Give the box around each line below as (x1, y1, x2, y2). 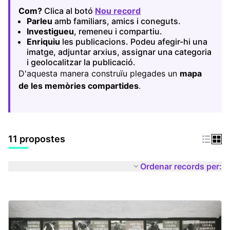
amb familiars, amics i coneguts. (52, 16, 181, 26)
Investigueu (27, 26, 74, 36)
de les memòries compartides (18, 81, 139, 91)
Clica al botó (44, 6, 95, 16)
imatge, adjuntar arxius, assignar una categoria (27, 47, 212, 57)
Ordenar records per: (140, 161, 222, 171)
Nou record (95, 6, 141, 16)
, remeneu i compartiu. (74, 26, 162, 36)
